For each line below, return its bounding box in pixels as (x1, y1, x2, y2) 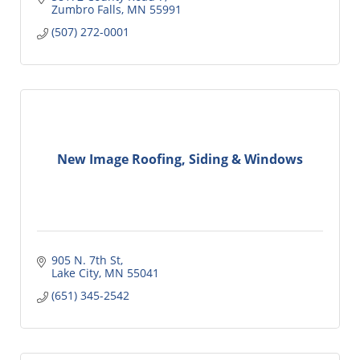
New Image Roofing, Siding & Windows (57, 150, 303, 169)
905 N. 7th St (51, 252, 121, 268)
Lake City (51, 264, 99, 280)
